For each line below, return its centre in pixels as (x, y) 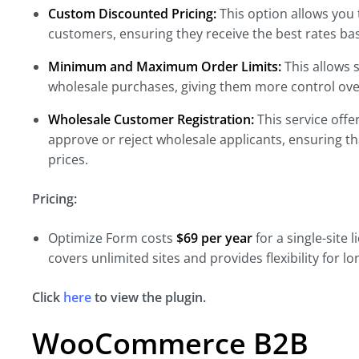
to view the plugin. (149, 297)
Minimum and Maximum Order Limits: (165, 67)
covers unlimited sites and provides (155, 258)
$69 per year (214, 238)
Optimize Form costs (112, 238)
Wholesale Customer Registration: (151, 119)
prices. (68, 159)
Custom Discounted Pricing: (132, 14)
